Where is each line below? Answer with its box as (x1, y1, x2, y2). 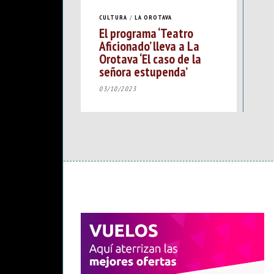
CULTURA (99, 13, 127, 21)
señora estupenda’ (99, 63, 188, 81)
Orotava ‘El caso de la (99, 50, 201, 68)
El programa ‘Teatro (99, 24, 193, 42)
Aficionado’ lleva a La (99, 37, 199, 55)
